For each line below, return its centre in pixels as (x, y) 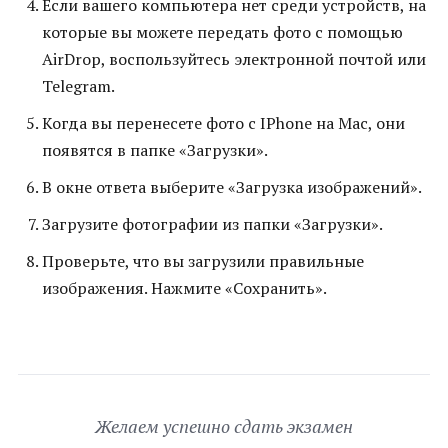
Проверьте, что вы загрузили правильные (203, 261)
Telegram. (78, 86)
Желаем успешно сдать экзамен (224, 426)
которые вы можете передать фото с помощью (222, 32)
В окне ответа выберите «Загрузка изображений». (232, 187)
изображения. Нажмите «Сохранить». (184, 288)
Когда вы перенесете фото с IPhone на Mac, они (223, 123)
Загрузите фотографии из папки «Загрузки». (212, 224)
